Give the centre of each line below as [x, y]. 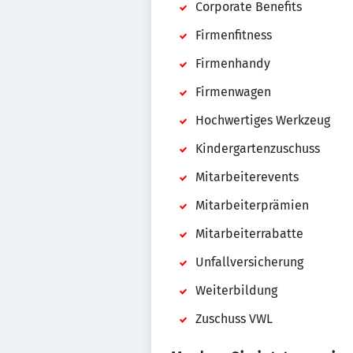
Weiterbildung [236, 290]
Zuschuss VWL [234, 319]
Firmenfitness [234, 35]
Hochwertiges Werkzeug [263, 120]
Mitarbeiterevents [247, 177]
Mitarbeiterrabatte [249, 234]
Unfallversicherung [249, 262]
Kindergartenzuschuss [258, 149]
